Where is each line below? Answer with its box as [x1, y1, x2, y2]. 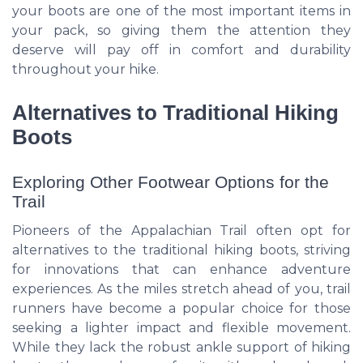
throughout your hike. [12, 62, 159, 78]
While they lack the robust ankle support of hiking [12, 340, 351, 356]
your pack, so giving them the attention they [12, 23, 351, 39]
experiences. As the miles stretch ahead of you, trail [12, 281, 351, 297]
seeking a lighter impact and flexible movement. [12, 320, 351, 336]
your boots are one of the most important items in [12, 3, 351, 19]
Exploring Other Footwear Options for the [12, 173, 329, 192]
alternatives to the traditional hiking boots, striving [12, 242, 351, 258]
